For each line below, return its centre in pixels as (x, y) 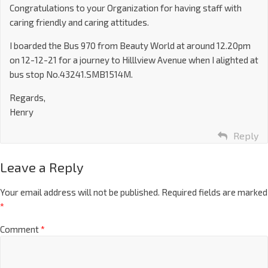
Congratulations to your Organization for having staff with (126, 8)
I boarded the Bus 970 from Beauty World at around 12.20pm (130, 46)
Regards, (28, 98)
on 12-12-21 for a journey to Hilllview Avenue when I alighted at (134, 60)
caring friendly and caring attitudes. (79, 22)
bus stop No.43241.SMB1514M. (71, 74)
